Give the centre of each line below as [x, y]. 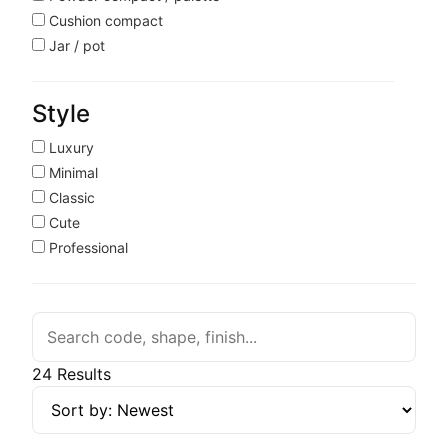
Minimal [72, 172]
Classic [70, 197]
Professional [87, 247]
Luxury [70, 147]
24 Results [72, 374]
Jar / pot [75, 45]
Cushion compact [104, 20]
